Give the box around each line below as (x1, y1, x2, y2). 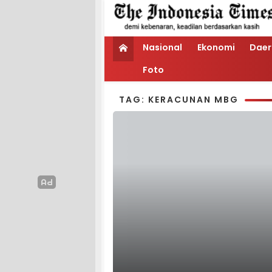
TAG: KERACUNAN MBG (119, 93, 239, 106)
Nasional (143, 41, 182, 53)
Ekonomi (197, 41, 235, 53)
